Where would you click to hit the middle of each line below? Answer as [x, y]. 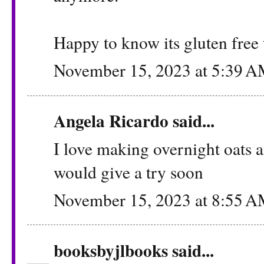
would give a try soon [128, 171]
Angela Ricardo [111, 120]
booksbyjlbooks [111, 250]
